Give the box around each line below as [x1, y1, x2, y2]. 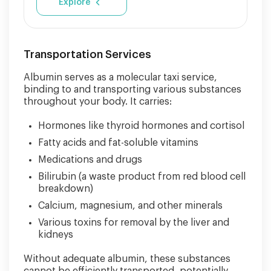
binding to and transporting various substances [24, 85, 241, 94]
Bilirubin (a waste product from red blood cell [38, 172, 246, 181]
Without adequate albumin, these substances [24, 254, 230, 264]
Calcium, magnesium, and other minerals [38, 201, 223, 211]
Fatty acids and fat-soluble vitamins [38, 138, 198, 148]
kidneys [38, 230, 73, 240]
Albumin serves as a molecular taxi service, [24, 73, 217, 82]
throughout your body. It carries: [24, 97, 172, 106]
